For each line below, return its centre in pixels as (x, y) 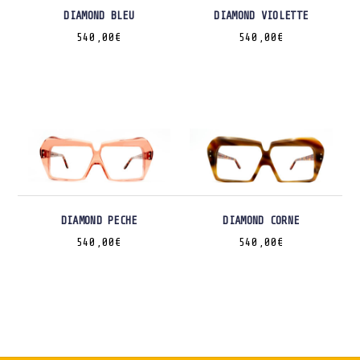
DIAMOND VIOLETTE (261, 16)
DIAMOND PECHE (99, 220)
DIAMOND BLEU (99, 16)
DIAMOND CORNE (261, 220)
